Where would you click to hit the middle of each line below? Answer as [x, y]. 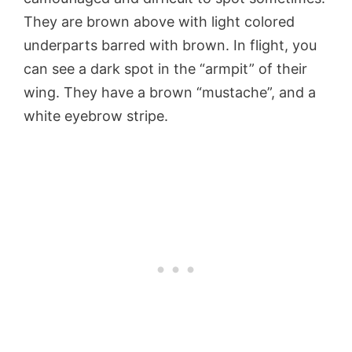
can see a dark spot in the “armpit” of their [165, 69]
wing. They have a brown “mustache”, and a [170, 93]
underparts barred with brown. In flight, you [170, 46]
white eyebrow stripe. [96, 116]
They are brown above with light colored [159, 22]
